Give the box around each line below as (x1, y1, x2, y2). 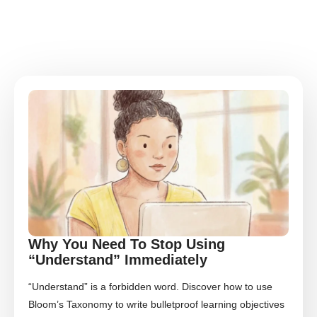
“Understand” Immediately (28, 252, 207, 267)
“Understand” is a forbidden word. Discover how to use (28, 281, 272, 292)
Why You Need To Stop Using (28, 236, 225, 252)
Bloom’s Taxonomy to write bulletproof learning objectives (28, 299, 284, 310)
